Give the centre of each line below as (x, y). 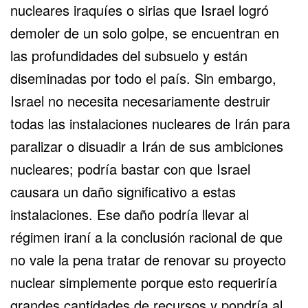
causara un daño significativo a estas (123, 191)
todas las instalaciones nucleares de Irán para (150, 123)
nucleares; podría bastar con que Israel (130, 168)
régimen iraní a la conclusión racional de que (146, 236)
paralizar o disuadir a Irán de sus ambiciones (147, 146)
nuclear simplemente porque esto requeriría (144, 282)
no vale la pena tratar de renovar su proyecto (148, 259)
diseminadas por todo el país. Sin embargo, (143, 78)
